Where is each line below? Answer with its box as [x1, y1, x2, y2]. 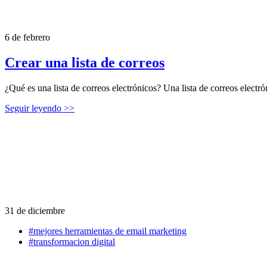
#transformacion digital [29, 237, 115, 247]
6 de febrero [5, 32, 50, 43]
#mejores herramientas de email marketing [29, 226, 187, 237]
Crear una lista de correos [5, 55, 164, 71]
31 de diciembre [5, 206, 65, 216]
